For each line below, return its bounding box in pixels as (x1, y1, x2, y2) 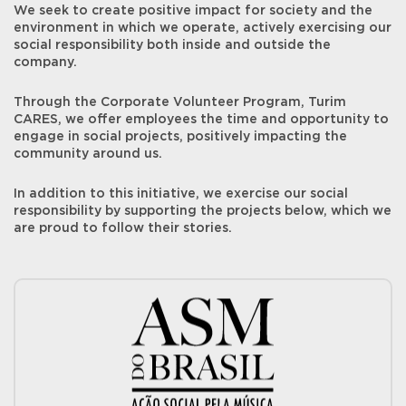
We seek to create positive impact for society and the (14, 5, 372, 18)
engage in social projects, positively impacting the (14, 130, 347, 144)
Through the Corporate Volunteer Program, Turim (14, 96, 346, 110)
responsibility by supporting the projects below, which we (14, 205, 391, 218)
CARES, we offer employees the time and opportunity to (14, 113, 389, 127)
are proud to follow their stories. (14, 222, 232, 236)
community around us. (14, 148, 162, 161)
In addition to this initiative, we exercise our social (14, 188, 348, 201)
